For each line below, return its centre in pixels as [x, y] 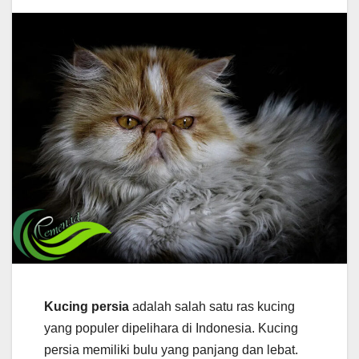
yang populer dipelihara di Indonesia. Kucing [171, 329]
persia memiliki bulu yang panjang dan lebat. [171, 350]
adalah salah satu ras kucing [212, 307]
